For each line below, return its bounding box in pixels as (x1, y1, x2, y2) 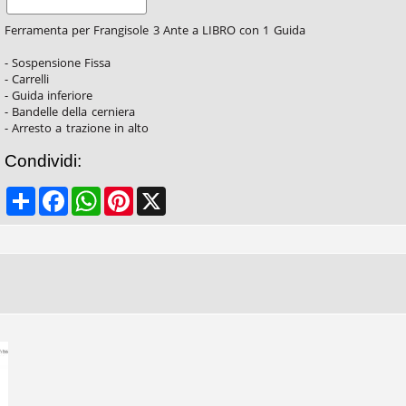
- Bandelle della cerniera (5, 103, 135, 120)
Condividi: (5, 151, 82, 170)
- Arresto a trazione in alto (5, 120, 149, 136)
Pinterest (133, 186, 182, 202)
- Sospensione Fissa (5, 54, 111, 71)
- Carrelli (5, 71, 50, 87)
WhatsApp (101, 186, 157, 202)
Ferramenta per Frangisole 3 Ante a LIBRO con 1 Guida (5, 22, 305, 38)
